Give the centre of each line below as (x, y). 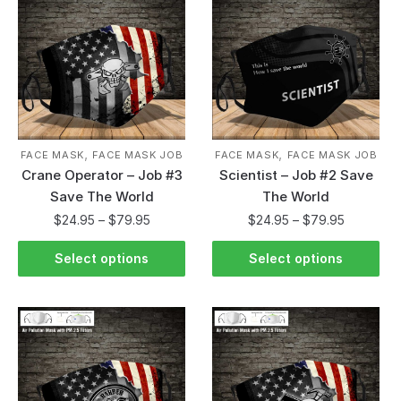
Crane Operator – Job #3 (102, 175)
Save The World (102, 196)
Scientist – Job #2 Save (296, 175)
